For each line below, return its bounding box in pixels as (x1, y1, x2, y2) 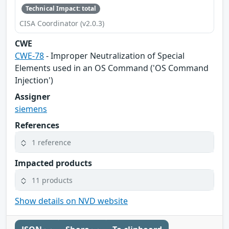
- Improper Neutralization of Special (44, 50, 185, 62)
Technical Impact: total (25, 4, 97, 13)
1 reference (32, 137, 71, 147)
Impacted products (15, 157, 92, 169)
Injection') (15, 75, 53, 86)
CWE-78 (15, 50, 44, 62)
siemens (15, 103, 47, 115)
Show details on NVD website (15, 195, 128, 207)
